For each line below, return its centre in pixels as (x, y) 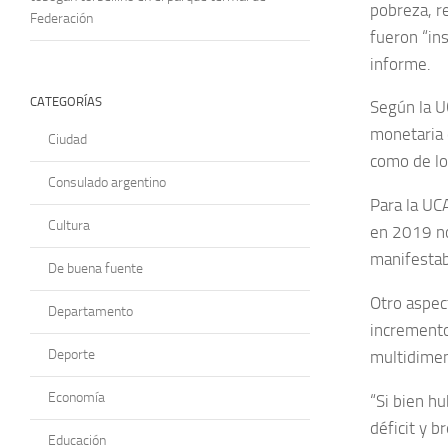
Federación (61, 18)
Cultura (69, 225)
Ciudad (67, 139)
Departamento (90, 311)
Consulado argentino (107, 182)
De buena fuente (95, 268)
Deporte (71, 354)
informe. (400, 63)
